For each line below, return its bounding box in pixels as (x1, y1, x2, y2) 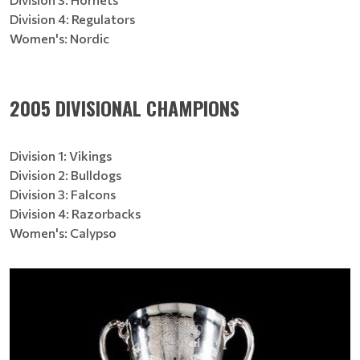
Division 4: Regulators (10, 11, 135, 27)
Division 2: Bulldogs (10, 167, 121, 182)
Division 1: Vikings (10, 148, 112, 163)
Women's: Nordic (10, 31, 109, 46)
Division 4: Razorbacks (10, 206, 141, 221)
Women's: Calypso (10, 225, 117, 240)
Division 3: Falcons (10, 186, 116, 202)
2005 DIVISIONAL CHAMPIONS (10, 93, 239, 122)
